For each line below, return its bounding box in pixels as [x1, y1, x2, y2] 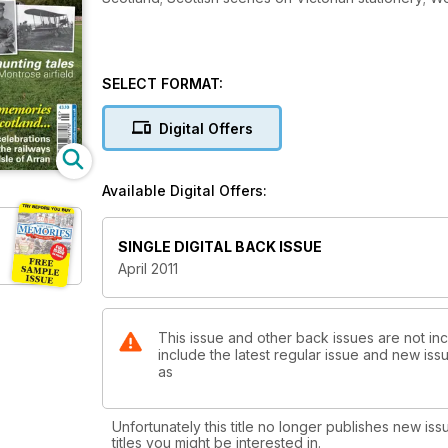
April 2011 [118, 260, 178, 278]
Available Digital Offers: [102, 182, 267, 199]
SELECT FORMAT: [102, 75, 223, 92]
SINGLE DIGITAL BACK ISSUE [118, 238, 322, 256]
